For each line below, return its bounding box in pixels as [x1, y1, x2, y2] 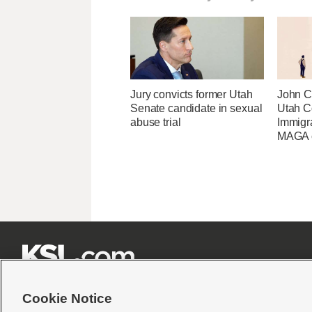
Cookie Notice [22, 291, 112, 306]
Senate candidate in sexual [130, 102, 263, 115]
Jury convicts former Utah [130, 88, 253, 101]
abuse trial [130, 116, 181, 129]
